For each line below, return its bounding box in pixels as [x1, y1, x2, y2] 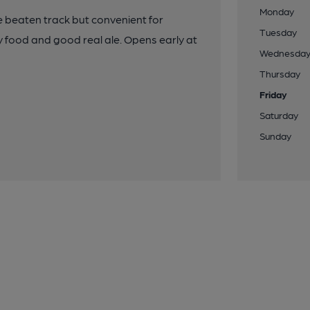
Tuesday [259, 26, 298, 37]
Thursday [259, 68, 301, 79]
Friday [259, 89, 288, 100]
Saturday [259, 109, 299, 120]
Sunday [259, 130, 292, 141]
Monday [259, 6, 295, 17]
